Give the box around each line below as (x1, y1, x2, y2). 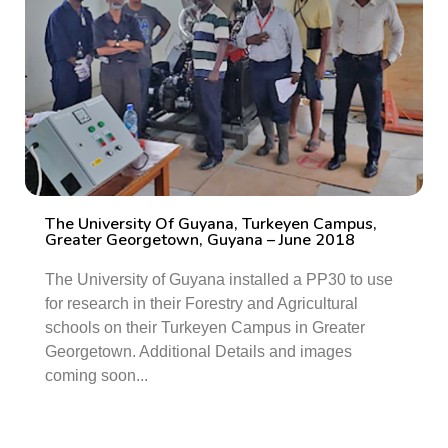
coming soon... (45, 367, 148, 384)
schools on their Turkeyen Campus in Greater (45, 319, 365, 336)
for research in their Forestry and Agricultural (45, 295, 358, 312)
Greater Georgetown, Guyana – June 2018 (45, 229, 355, 251)
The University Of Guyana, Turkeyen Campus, (45, 213, 377, 235)
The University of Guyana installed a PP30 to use (45, 271, 393, 288)
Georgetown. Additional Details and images (45, 343, 352, 360)
